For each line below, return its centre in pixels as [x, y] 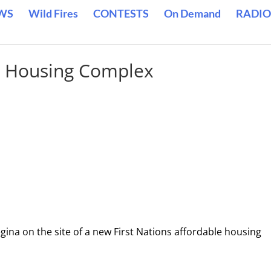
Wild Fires [53, 13]
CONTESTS [121, 13]
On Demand [192, 13]
